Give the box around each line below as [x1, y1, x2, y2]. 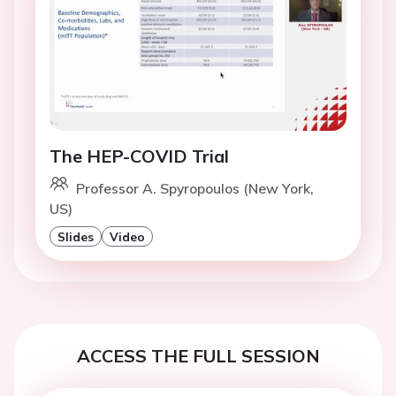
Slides [57, 229, 94, 245]
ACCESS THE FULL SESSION [76, 345, 320, 368]
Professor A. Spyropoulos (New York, [76, 179, 314, 198]
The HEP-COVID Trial [49, 145, 229, 168]
